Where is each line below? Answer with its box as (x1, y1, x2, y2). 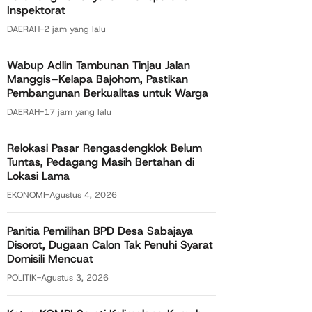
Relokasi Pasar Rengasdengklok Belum (7, 141, 202, 156)
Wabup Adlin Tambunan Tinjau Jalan (7, 58, 190, 73)
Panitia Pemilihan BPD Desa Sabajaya (7, 224, 193, 239)
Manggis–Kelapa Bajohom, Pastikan (7, 72, 188, 87)
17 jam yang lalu (44, 106, 111, 118)
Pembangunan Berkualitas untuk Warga (7, 86, 208, 101)
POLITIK (7, 272, 37, 284)
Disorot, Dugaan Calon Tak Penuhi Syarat (7, 237, 213, 253)
